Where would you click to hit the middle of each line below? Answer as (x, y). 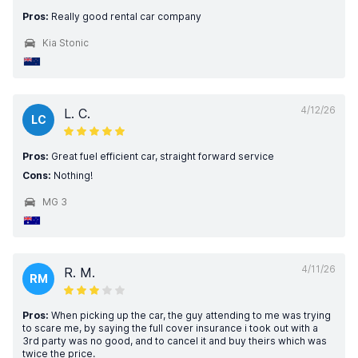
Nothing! (72, 175)
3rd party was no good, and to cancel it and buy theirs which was (175, 341)
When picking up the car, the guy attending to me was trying (190, 315)
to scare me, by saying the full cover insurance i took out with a (170, 328)
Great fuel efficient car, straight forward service (161, 156)
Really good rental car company (125, 16)
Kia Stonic (66, 43)
